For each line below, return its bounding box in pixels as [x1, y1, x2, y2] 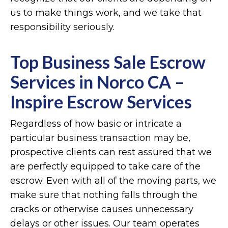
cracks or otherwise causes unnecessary [10, 203, 193, 215]
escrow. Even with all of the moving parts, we [10, 175, 216, 186]
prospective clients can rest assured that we [10, 146, 212, 158]
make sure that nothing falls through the [10, 189, 197, 201]
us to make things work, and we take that [10, 7, 202, 18]
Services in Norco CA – [10, 71, 185, 92]
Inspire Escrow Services [10, 91, 192, 112]
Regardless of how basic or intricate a [10, 118, 182, 129]
